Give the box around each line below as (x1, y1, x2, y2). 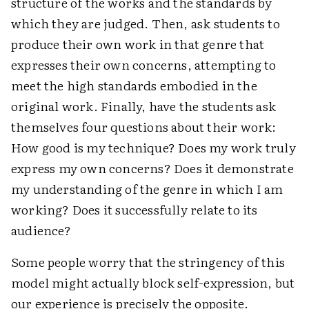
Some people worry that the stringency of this (11, 252, 286, 272)
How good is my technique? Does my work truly (11, 138, 296, 157)
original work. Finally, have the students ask (11, 97, 277, 116)
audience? (11, 221, 71, 240)
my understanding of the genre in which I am (11, 179, 283, 199)
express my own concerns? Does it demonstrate (11, 159, 294, 178)
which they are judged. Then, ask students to (11, 14, 280, 33)
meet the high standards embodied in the (11, 76, 257, 95)
